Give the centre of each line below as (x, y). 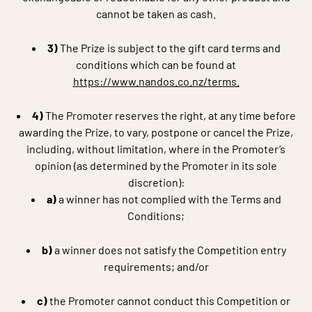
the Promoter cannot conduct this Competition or (170, 301)
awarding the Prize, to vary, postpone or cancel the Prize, (156, 132)
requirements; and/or (156, 266)
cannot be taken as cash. (156, 14)
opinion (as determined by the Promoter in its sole (156, 165)
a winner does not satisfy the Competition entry (170, 250)
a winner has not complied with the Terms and (170, 199)
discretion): (156, 182)
